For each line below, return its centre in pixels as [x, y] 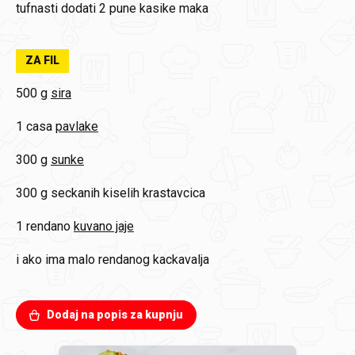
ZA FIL [42, 60]
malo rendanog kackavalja [139, 260]
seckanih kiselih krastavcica [128, 193]
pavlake [77, 126]
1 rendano [43, 226]
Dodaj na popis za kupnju [115, 315]
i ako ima [40, 260]
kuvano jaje [104, 226]
